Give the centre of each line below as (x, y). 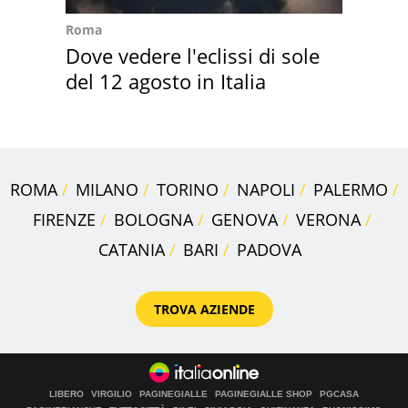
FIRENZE (64, 219)
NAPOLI (265, 189)
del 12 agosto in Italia (166, 81)
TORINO (187, 189)
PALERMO (350, 189)
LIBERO (66, 393)
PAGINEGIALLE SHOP (264, 393)
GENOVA (244, 219)
